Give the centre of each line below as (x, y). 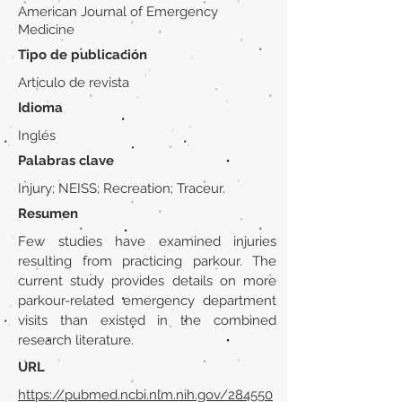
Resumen (48, 214)
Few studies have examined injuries (147, 241)
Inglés (37, 135)
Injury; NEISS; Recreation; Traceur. (122, 188)
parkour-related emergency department (147, 301)
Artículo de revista (74, 83)
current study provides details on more (147, 281)
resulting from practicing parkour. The (147, 261)
